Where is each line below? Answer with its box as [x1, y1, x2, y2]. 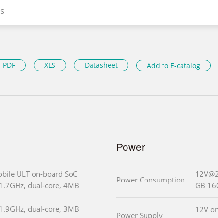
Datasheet [85, 60, 118, 70]
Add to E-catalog [147, 60, 200, 70]
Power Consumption [116, 174, 185, 184]
